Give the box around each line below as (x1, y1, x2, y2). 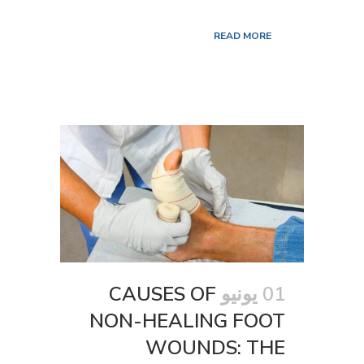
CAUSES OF (109, 280, 216, 307)
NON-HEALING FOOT (89, 307, 285, 334)
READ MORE (214, 29, 271, 43)
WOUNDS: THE (145, 334, 285, 361)
